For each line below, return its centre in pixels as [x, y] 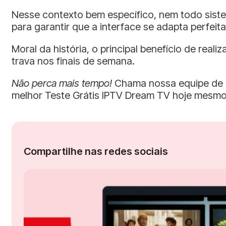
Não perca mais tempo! [62, 83]
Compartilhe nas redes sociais [96, 152]
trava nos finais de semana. [73, 61]
